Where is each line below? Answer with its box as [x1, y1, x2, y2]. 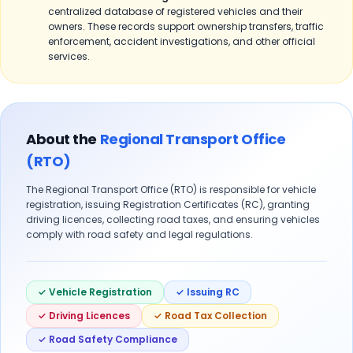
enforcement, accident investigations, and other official [48, 35, 315, 48]
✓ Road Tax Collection [154, 309, 267, 322]
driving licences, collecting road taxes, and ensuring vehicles [26, 213, 320, 226]
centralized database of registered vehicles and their [48, 5, 303, 18]
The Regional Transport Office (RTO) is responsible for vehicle [26, 183, 316, 196]
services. [48, 50, 90, 63]
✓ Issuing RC [176, 285, 240, 299]
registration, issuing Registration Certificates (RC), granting [26, 198, 310, 211]
